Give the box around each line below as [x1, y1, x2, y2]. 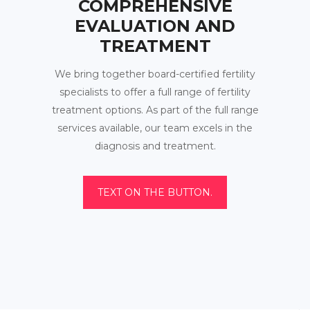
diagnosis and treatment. [94, 140, 216, 152]
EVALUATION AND [75, 16, 235, 36]
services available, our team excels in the [57, 122, 253, 134]
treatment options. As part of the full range [51, 104, 259, 116]
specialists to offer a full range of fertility [60, 86, 250, 98]
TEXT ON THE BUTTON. [98, 186, 212, 199]
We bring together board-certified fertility [55, 68, 255, 80]
